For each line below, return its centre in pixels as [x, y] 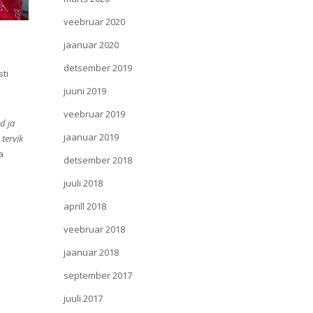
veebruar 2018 [94, 229]
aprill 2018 [85, 206]
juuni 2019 [85, 91]
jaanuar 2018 [91, 252]
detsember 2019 [98, 68]
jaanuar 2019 [91, 137]
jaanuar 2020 [91, 45]
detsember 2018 [98, 160]
